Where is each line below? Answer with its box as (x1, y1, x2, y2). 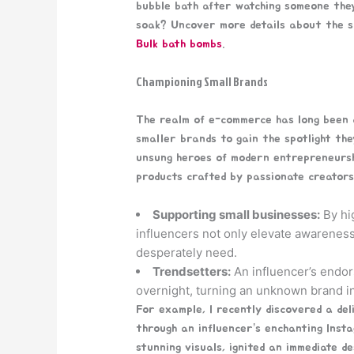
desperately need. (136, 244, 238, 260)
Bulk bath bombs (136, 37, 223, 50)
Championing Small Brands (136, 73, 269, 90)
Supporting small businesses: (153, 206, 321, 222)
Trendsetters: (153, 263, 232, 279)
